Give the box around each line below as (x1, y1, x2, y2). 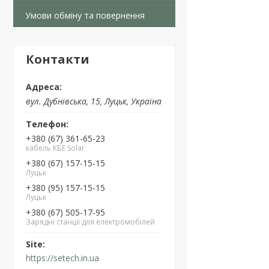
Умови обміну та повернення (25, 10, 145, 21)
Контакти (26, 51, 89, 67)
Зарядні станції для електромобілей (26, 216, 155, 227)
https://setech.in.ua (26, 252, 99, 264)
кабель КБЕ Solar (26, 142, 85, 153)
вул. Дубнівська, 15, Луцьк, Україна (26, 95, 162, 107)
